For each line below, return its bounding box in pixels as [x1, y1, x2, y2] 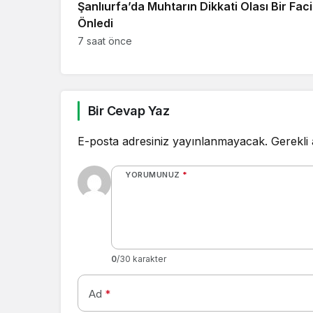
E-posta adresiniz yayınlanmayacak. [78, 134, 268, 148]
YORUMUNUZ [125, 170, 180, 180]
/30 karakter [117, 254, 166, 264]
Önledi [78, 16, 113, 30]
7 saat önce [78, 35, 132, 47]
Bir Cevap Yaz [88, 103, 169, 118]
